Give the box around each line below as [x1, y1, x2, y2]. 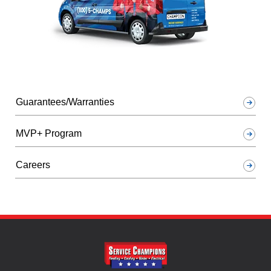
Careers [16, 159, 50, 170]
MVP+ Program [16, 128, 82, 139]
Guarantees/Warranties [16, 96, 114, 107]
